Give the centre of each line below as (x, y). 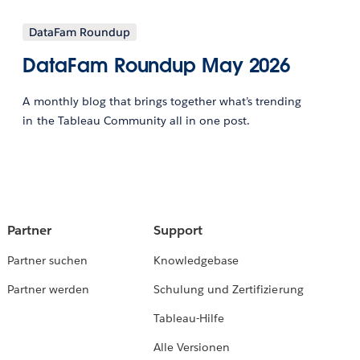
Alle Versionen (192, 348)
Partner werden (48, 290)
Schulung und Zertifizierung (229, 290)
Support (178, 231)
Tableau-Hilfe (189, 319)
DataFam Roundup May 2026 (157, 66)
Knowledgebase (196, 261)
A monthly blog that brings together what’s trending (162, 102)
